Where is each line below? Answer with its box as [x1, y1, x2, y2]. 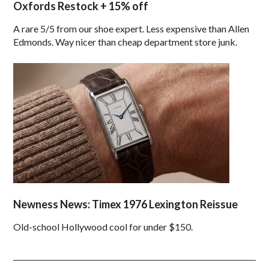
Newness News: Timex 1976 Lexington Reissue [13, 198, 238, 211]
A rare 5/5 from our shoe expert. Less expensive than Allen [13, 23, 250, 35]
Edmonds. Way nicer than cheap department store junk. [13, 36, 238, 48]
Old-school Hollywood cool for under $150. [13, 221, 193, 233]
